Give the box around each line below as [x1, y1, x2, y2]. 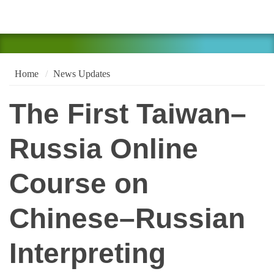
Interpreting [9, 238, 166, 270]
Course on [9, 168, 149, 200]
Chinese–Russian [9, 203, 245, 235]
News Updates [53, 68, 110, 79]
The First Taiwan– [9, 98, 246, 130]
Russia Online [9, 133, 198, 165]
